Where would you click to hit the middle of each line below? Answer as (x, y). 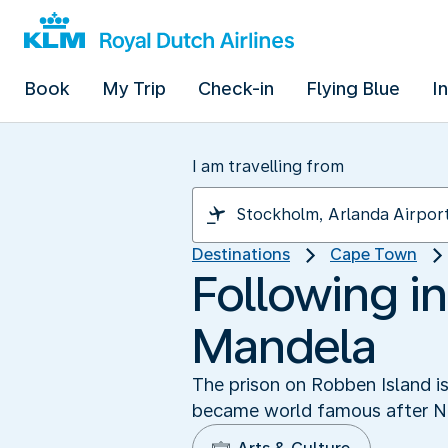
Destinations (241, 254)
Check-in (236, 88)
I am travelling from (268, 166)
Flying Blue (353, 88)
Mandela (284, 345)
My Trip (134, 88)
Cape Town (373, 254)
